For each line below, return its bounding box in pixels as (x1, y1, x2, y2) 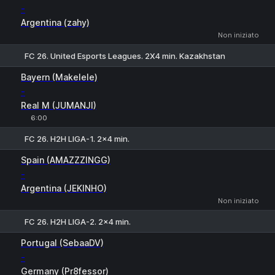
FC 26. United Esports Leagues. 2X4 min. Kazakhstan (25, 50, 225, 61)
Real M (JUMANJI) (21, 100, 96, 110)
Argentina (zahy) (21, 17, 90, 28)
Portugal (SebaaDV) (21, 238, 104, 248)
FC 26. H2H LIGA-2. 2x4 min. (25, 216, 131, 227)
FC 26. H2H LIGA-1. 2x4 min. (25, 133, 130, 144)
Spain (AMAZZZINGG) (21, 155, 110, 165)
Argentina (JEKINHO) (21, 183, 107, 193)
